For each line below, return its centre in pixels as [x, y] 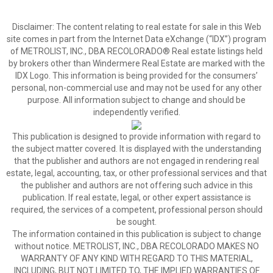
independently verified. [136, 112]
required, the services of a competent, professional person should [136, 210]
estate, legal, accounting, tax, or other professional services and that [136, 173]
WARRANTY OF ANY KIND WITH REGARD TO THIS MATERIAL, [136, 258]
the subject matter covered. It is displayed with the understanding [136, 149]
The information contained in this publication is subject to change [136, 234]
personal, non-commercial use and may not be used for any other [136, 88]
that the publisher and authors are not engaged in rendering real [136, 161]
